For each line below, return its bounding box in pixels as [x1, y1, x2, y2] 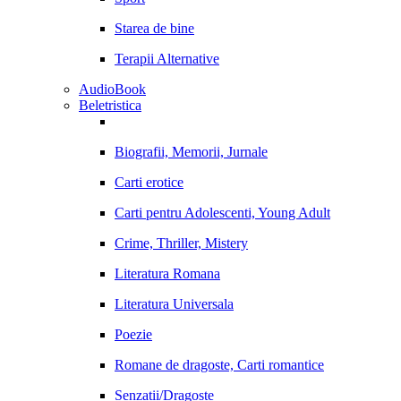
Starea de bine [115, 21, 194, 36]
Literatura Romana [115, 266, 220, 281]
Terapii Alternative [115, 51, 219, 66]
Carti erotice [115, 175, 183, 190]
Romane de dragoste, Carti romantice [115, 357, 324, 372]
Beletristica [79, 98, 141, 113]
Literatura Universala [115, 296, 234, 311]
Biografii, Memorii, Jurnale [115, 144, 268, 159]
